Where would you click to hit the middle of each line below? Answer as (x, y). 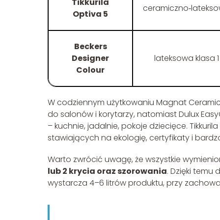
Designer (90, 58)
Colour (90, 70)
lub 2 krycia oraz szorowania (107, 171)
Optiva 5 (90, 14)
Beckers (90, 47)
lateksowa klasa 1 (187, 58)
